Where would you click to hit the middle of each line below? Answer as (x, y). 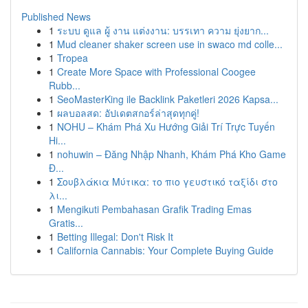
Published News (56, 16)
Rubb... (65, 85)
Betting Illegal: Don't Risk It (115, 236)
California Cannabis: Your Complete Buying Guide (165, 250)
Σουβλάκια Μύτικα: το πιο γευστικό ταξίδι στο (167, 181)
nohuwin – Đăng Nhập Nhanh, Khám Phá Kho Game (172, 154)
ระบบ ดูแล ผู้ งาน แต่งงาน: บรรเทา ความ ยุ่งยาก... (163, 30)
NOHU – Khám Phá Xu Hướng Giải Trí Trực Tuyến (166, 126)
